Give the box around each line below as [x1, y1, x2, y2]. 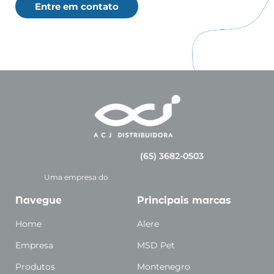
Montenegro [137, 261, 190, 272]
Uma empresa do [44, 172, 108, 182]
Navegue [15, 194, 62, 206]
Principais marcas [137, 194, 231, 206]
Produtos [15, 261, 55, 272]
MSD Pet [137, 239, 175, 251]
